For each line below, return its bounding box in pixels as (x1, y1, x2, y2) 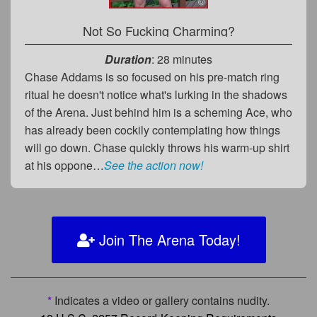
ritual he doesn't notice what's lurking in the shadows (25, 86, 287, 103)
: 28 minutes (151, 51, 212, 68)
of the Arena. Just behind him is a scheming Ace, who (25, 104, 292, 121)
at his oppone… (25, 157, 104, 174)
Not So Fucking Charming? (82, 21, 235, 40)
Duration (105, 51, 151, 68)
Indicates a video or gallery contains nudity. (52, 292, 270, 309)
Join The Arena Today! (94, 229, 241, 250)
